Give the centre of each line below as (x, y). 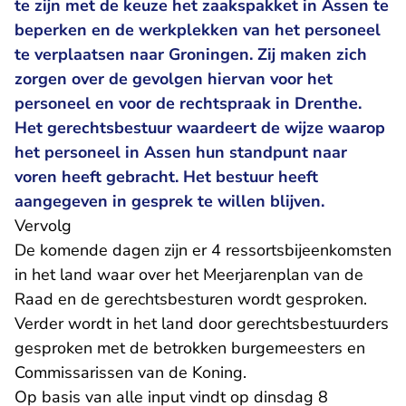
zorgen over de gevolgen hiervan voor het (174, 79)
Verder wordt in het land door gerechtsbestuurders (202, 324)
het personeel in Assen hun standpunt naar (181, 152)
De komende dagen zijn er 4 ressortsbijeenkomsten (203, 250)
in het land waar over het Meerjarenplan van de (189, 275)
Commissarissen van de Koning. (130, 372)
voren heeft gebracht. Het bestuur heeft (166, 177)
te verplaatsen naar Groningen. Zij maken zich (191, 54)
